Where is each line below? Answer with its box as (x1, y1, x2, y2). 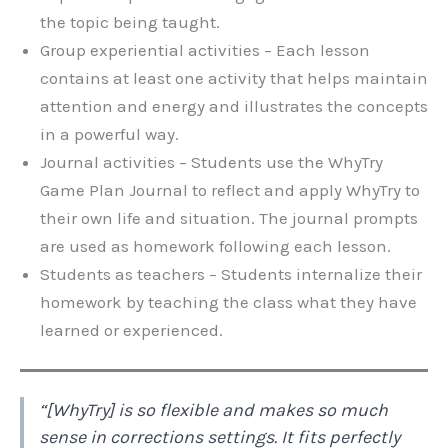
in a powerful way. (40, 124, 179, 145)
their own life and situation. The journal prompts (40, 208, 418, 229)
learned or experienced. (40, 320, 223, 341)
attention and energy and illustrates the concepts (40, 96, 428, 117)
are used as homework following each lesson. (40, 236, 391, 257)
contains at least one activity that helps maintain (40, 68, 428, 89)
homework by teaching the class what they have (40, 292, 417, 313)
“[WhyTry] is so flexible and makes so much (39, 399, 388, 422)
